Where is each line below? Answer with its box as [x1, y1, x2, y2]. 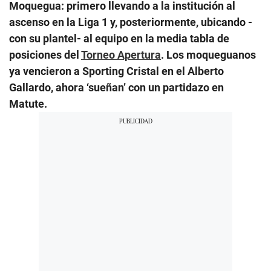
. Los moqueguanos [161, 48, 256, 61]
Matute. [9, 97, 47, 110]
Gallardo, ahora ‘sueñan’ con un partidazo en [9, 80, 224, 94]
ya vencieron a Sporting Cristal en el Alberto [9, 64, 224, 77]
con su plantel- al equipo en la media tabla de [9, 31, 229, 45]
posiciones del [9, 48, 81, 61]
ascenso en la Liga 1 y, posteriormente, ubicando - [9, 15, 252, 28]
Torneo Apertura [81, 48, 161, 61]
